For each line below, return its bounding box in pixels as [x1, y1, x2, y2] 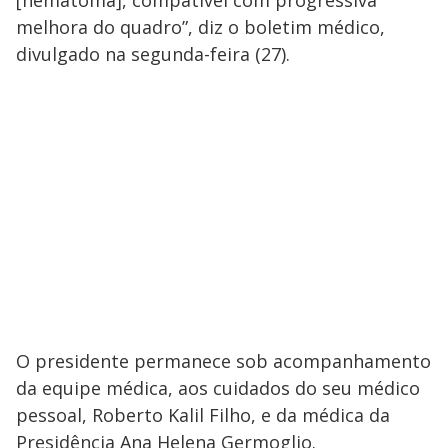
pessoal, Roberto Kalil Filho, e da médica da [16, 402, 390, 427]
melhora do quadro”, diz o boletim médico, [16, 14, 385, 39]
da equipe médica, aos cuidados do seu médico [16, 375, 420, 400]
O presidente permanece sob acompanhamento [16, 348, 431, 373]
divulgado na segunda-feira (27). [16, 41, 290, 66]
